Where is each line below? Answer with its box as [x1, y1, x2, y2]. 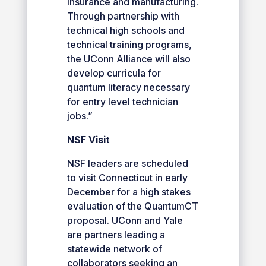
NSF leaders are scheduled [66, 157, 188, 169]
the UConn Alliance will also [66, 52, 191, 65]
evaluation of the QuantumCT [66, 199, 198, 212]
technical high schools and [66, 24, 185, 36]
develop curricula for [66, 66, 161, 79]
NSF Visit [66, 133, 110, 145]
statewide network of [66, 242, 162, 255]
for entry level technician [66, 95, 178, 107]
